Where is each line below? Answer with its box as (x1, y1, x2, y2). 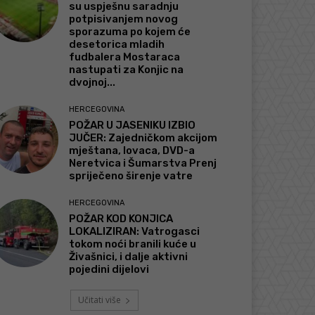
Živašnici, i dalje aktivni (69, 250, 188, 264)
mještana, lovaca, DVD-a (69, 144, 195, 157)
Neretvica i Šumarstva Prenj (69, 157, 217, 170)
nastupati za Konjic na (69, 63, 184, 77)
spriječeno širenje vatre (69, 169, 193, 183)
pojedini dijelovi (69, 263, 150, 276)
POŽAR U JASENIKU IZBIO (69, 119, 196, 132)
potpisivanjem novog (69, 13, 179, 26)
